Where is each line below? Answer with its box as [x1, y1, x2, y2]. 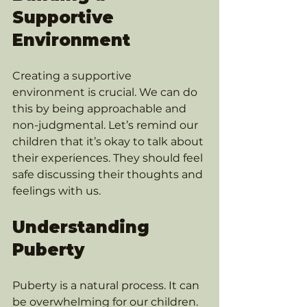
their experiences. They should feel [12, 151, 206, 164]
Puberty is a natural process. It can [12, 279, 202, 292]
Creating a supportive [12, 69, 134, 82]
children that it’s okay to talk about [12, 135, 206, 148]
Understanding [12, 217, 154, 237]
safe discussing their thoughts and [12, 168, 206, 181]
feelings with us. [12, 184, 101, 197]
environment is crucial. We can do [12, 86, 200, 99]
